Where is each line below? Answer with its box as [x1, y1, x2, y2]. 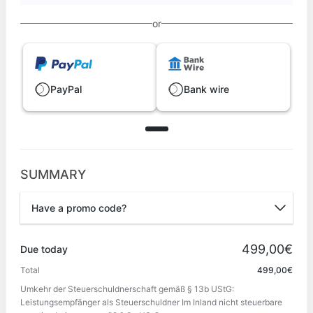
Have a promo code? [31, 201, 126, 214]
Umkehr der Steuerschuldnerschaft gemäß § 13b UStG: [20, 283, 234, 294]
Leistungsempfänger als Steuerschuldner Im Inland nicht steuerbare [20, 296, 282, 307]
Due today [20, 242, 68, 255]
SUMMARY [20, 166, 86, 182]
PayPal [50, 83, 82, 96]
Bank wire [184, 83, 229, 96]
